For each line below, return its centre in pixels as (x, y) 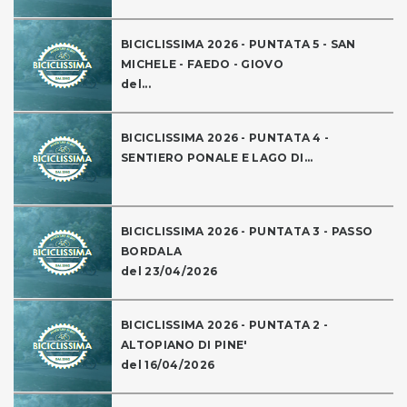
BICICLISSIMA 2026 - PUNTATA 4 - (225, 138)
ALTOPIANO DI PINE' (184, 345)
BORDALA (152, 252)
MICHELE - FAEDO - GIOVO (202, 65)
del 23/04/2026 (169, 272)
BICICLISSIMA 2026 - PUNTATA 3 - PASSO (247, 232)
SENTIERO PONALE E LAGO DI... (217, 158)
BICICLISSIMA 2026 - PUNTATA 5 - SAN (238, 45)
